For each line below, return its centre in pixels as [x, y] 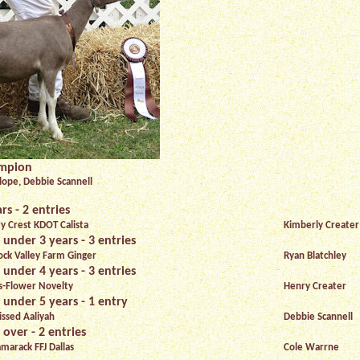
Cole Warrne [311, 348]
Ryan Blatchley [315, 256]
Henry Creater [315, 286]
